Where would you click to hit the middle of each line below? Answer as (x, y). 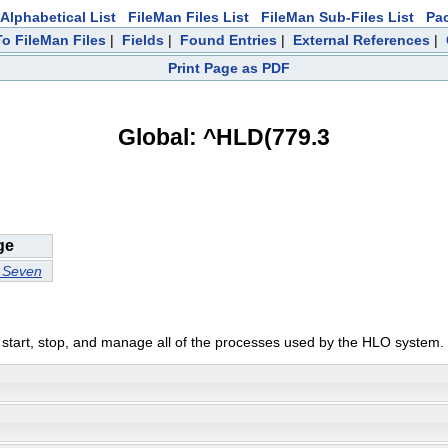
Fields (142, 40)
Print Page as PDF (229, 68)
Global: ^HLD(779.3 (224, 136)
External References (361, 40)
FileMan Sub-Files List (337, 17)
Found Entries (228, 40)
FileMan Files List (188, 17)
